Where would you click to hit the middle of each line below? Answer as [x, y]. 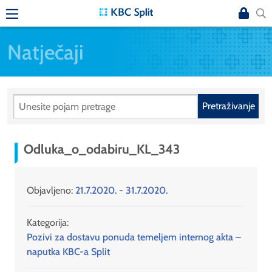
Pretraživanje [228, 106]
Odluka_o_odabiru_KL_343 [102, 149]
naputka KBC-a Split [68, 252]
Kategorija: [48, 223]
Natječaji [46, 52]
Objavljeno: [51, 191]
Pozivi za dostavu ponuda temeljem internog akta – [134, 237]
